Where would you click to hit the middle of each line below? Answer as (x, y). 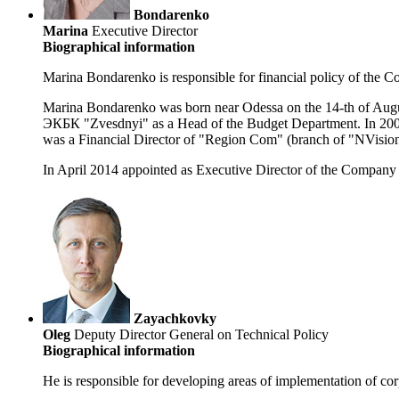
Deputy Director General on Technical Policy (199, 335)
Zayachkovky (175, 319)
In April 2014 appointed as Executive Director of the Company (220, 170)
